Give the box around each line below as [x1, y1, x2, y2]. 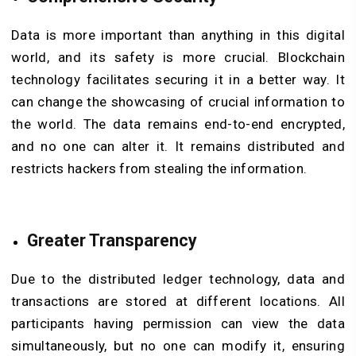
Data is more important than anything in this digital [11, 27, 345, 44]
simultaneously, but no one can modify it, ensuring [11, 337, 345, 354]
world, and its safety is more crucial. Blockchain [11, 49, 345, 66]
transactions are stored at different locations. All [11, 292, 345, 309]
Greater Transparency [27, 230, 197, 250]
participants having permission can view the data [11, 315, 345, 331]
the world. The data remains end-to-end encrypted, [11, 116, 345, 133]
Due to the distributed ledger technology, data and [11, 270, 345, 287]
